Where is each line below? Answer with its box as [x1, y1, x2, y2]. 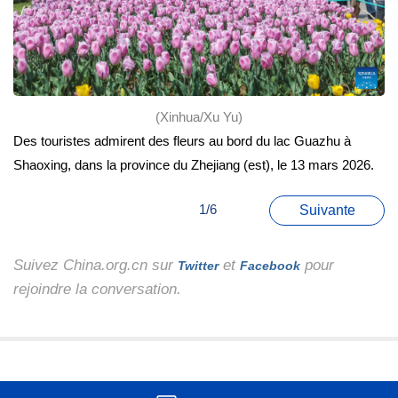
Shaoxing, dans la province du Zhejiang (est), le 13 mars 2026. [13, 157, 378, 173]
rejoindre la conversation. [13, 281, 181, 298]
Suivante [298, 203, 355, 219]
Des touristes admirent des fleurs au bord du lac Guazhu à [13, 133, 351, 149]
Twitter [178, 259, 219, 274]
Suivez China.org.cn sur [13, 257, 178, 275]
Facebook [240, 259, 300, 274]
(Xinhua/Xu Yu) [155, 109, 243, 125]
